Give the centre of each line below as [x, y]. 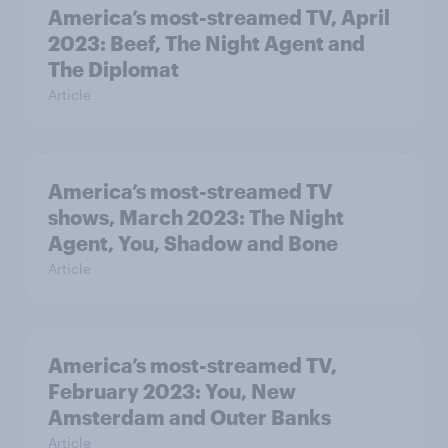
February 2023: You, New [172, 391]
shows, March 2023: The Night [196, 217]
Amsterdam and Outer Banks [189, 417]
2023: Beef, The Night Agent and [206, 43]
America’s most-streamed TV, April [219, 17]
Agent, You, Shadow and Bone [193, 243]
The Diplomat [113, 69]
